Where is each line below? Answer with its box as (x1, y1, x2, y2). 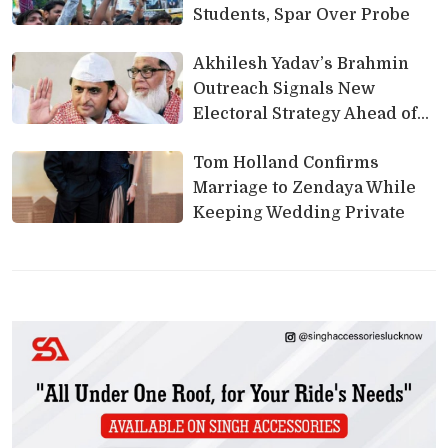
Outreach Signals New (192, 79, 375, 98)
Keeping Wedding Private (192, 203, 405, 222)
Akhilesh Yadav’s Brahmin (192, 54, 409, 73)
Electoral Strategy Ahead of (192, 104, 417, 123)
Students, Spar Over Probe (192, 5, 410, 24)
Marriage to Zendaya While (192, 178, 416, 197)
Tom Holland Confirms (192, 153, 379, 172)
